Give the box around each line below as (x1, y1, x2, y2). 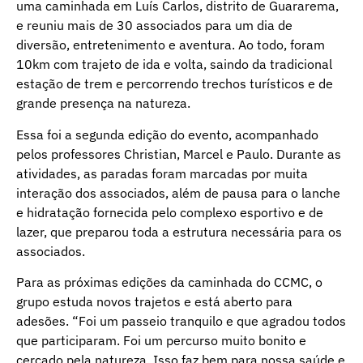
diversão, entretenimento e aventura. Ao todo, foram (16, 36, 325, 53)
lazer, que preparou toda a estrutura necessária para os (16, 223, 342, 240)
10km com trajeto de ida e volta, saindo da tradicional (16, 56, 332, 73)
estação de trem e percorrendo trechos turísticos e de (16, 75, 333, 92)
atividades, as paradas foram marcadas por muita (16, 164, 308, 181)
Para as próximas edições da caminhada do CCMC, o (16, 274, 322, 291)
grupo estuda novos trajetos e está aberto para (16, 293, 293, 310)
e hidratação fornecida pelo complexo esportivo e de (16, 203, 323, 220)
